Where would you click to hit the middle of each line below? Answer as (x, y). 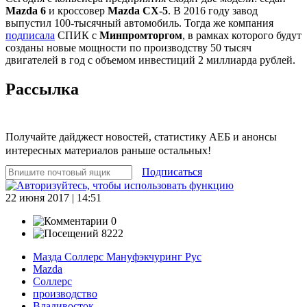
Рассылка (42, 89)
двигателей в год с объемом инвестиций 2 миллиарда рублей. (150, 60)
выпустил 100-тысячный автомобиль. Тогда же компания (139, 23)
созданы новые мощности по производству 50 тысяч (128, 47)
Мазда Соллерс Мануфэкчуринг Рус (117, 256)
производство (65, 293)
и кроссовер (77, 10)
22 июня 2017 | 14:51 (53, 197)
